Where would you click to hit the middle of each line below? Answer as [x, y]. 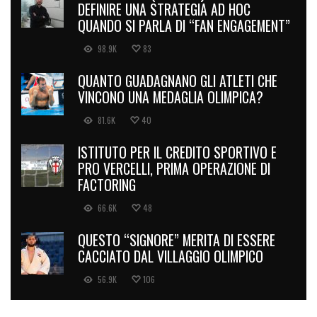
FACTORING [107, 184]
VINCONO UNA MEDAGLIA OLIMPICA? [171, 97]
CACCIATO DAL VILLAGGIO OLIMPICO [171, 256]
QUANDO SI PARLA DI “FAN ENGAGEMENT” [184, 25]
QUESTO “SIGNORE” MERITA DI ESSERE [177, 240]
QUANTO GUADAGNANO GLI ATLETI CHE [178, 80]
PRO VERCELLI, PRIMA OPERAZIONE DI [174, 168]
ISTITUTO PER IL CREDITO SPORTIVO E [177, 152]
